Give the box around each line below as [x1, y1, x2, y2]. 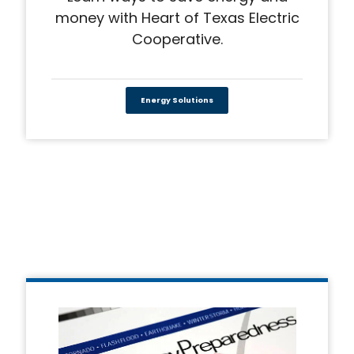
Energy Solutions [141, 95, 213, 106]
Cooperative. [131, 28, 223, 49]
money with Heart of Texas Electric [55, 7, 299, 28]
